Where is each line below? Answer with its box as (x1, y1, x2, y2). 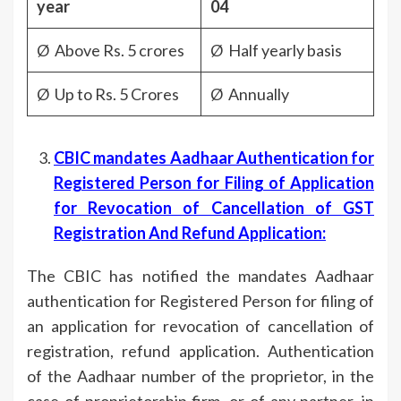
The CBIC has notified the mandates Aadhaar (27, 265, 374, 286)
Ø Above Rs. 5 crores (37, 39, 184, 60)
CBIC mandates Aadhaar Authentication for (54, 147, 374, 167)
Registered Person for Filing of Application (54, 172, 374, 192)
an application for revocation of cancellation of (27, 315, 374, 336)
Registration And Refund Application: (54, 222, 326, 243)
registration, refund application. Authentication (27, 340, 374, 361)
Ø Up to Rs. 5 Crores (37, 83, 179, 104)
